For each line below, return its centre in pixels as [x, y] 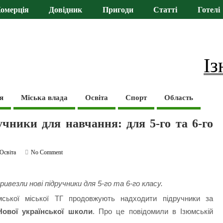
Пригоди [118, 10]
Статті [166, 10]
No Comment [47, 152]
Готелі [209, 10]
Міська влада [45, 97]
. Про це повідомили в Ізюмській [153, 212]
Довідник [66, 10]
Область [179, 97]
